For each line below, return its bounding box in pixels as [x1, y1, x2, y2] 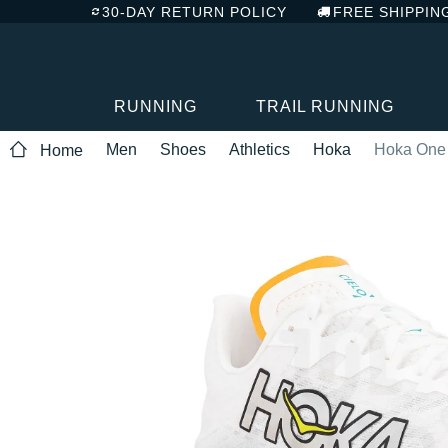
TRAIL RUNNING [255, 97, 394, 115]
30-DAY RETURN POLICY [102, 3, 287, 20]
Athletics [229, 140, 290, 158]
